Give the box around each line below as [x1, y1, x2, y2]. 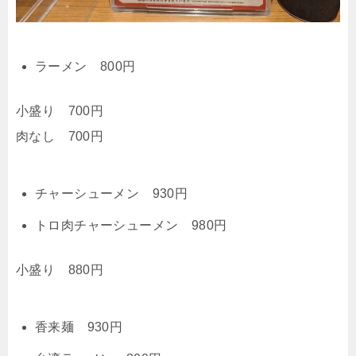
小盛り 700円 [16, 103, 104, 118]
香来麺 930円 [35, 319, 123, 334]
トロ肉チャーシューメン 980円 [35, 218, 227, 232]
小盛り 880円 [16, 262, 104, 277]
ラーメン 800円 [35, 59, 136, 73]
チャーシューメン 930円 [35, 186, 188, 200]
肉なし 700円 [16, 129, 104, 143]
